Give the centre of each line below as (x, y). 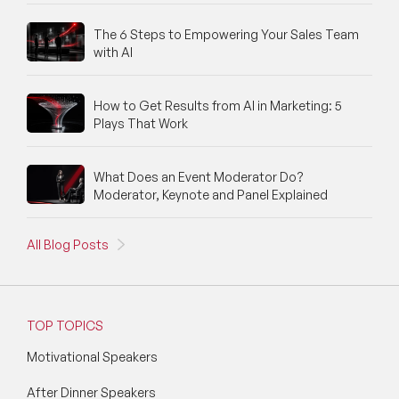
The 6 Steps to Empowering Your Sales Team (226, 35)
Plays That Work (141, 124)
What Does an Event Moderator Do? (199, 177)
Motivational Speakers (92, 356)
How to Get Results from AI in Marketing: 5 (218, 106)
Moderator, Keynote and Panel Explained (211, 195)
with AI (113, 53)
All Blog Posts (68, 244)
